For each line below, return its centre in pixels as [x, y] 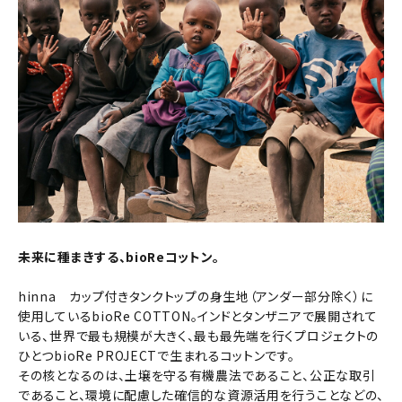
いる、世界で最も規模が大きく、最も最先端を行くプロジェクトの [198, 336]
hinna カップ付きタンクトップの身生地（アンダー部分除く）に [196, 297]
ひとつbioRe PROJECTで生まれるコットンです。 [157, 356]
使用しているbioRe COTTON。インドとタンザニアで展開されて [198, 316]
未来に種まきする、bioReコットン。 [119, 257]
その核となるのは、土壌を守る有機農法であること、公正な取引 [197, 376]
